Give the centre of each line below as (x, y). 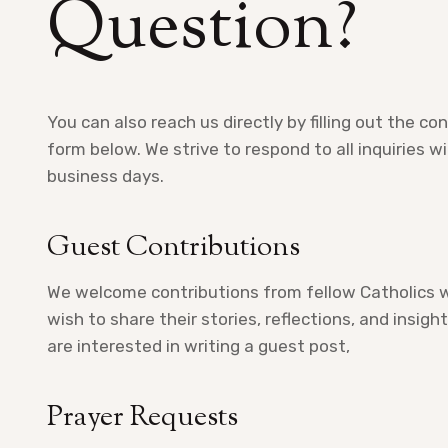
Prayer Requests (142, 418)
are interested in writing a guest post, (198, 346)
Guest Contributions (173, 248)
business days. (105, 176)
